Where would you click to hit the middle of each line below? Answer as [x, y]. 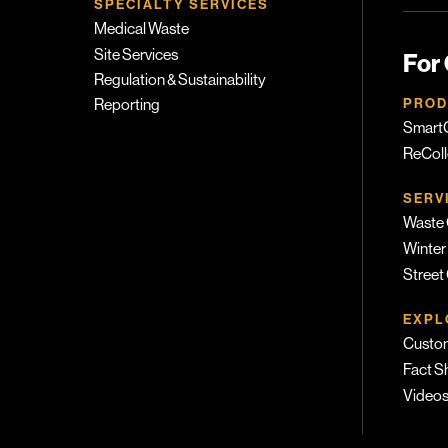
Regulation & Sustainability [179, 79]
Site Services [135, 54]
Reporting [126, 104]
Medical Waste [141, 28]
